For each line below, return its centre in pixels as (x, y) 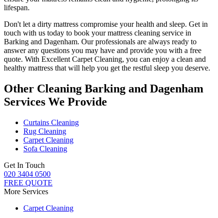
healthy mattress (28, 68)
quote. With (23, 59)
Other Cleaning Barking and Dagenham (104, 88)
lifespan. (17, 7)
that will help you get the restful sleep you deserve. (132, 68)
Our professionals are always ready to (138, 41)
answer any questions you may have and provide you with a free (103, 50)
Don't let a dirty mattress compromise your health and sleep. (96, 24)
